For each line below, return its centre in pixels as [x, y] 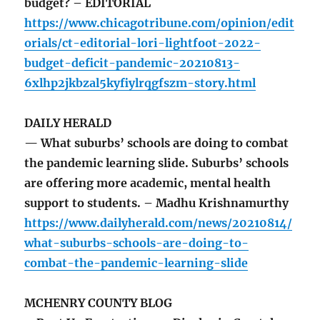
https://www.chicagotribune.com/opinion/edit [160, 23]
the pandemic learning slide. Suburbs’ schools [157, 163]
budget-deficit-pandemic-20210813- [132, 63]
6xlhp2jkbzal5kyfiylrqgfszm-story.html [140, 83]
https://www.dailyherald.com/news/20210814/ [159, 223]
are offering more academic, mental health [148, 183]
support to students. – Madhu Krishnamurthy [157, 203]
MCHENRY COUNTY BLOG [99, 303]
